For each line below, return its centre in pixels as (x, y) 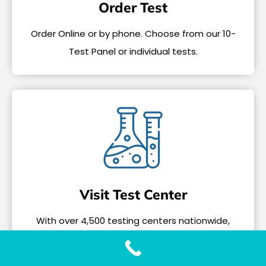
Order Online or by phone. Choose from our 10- (133, 33)
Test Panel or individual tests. (133, 51)
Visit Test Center (133, 195)
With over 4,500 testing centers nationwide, (133, 221)
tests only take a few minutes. (133, 239)
